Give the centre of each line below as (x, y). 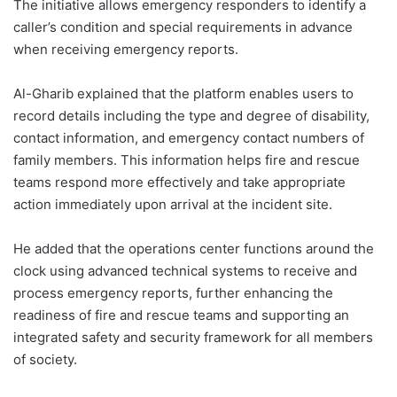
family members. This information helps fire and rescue (187, 160)
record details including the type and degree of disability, (191, 115)
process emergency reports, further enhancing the (173, 292)
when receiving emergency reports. (126, 49)
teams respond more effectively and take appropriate (179, 182)
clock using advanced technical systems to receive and (185, 270)
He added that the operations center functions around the (194, 248)
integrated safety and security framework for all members (193, 337)
